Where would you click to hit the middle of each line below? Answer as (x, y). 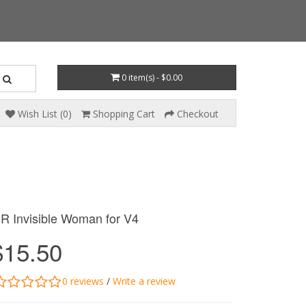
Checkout (198, 114)
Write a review (144, 281)
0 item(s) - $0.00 (152, 78)
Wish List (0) (45, 114)
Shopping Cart (124, 114)
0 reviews (83, 281)
